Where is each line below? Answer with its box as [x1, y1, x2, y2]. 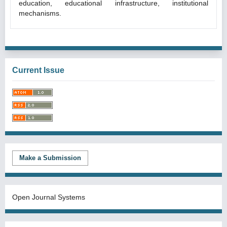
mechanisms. [19, 9, 61, 17]
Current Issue [12, 66, 64, 74]
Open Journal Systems [12, 193, 85, 201]
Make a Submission [19, 154, 81, 162]
